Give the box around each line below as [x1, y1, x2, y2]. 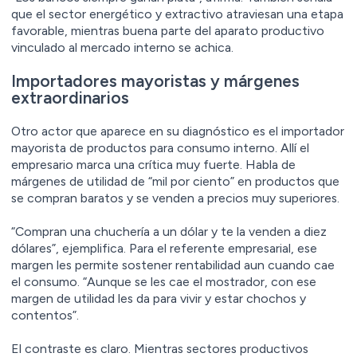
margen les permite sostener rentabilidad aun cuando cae [11, 257, 335, 273]
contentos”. [11, 307, 79, 323]
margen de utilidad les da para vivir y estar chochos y [11, 290, 306, 306]
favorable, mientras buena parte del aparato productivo [11, 22, 324, 38]
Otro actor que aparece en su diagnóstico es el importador [11, 123, 344, 139]
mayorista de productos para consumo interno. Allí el [11, 139, 309, 155]
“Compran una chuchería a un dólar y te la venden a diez [11, 223, 327, 239]
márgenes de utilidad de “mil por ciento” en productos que [11, 173, 339, 189]
